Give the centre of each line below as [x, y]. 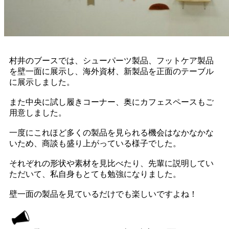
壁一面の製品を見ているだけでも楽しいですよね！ [103, 194]
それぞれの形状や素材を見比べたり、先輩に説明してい [111, 163]
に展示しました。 [42, 82]
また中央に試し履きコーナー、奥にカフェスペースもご [111, 102]
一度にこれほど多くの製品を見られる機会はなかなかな [111, 132]
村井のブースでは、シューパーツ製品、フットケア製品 [111, 60]
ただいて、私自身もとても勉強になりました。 [95, 174]
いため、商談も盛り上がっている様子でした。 [95, 143]
